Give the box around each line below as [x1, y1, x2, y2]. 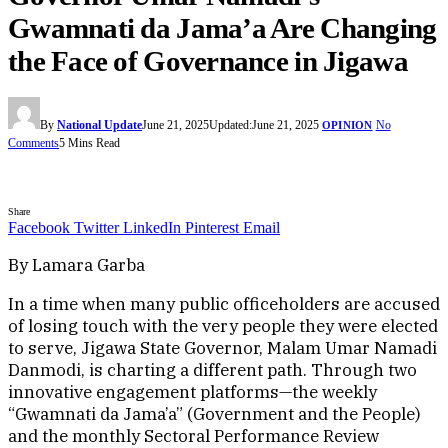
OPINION [322, 119, 373, 132]
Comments [8, 136, 59, 151]
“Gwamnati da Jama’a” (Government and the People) [8, 403, 421, 426]
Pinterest [185, 219, 239, 237]
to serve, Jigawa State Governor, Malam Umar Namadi [8, 337, 437, 360]
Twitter [74, 219, 119, 237]
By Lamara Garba [8, 254, 145, 277]
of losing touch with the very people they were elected [8, 315, 438, 338]
